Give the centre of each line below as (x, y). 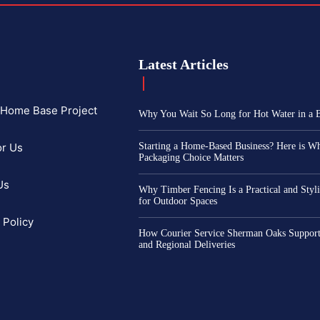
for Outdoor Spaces (178, 201)
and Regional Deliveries (187, 244)
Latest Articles (184, 64)
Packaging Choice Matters (191, 157)
